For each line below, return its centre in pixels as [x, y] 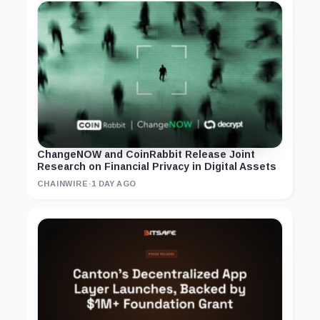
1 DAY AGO [114, 184]
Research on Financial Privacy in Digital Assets [157, 167]
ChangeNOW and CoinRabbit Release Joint [146, 155]
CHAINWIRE [63, 184]
